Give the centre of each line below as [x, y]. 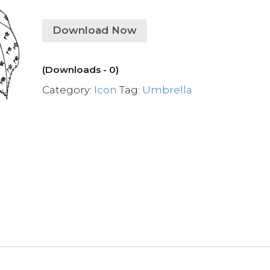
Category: [68, 89]
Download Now [95, 30]
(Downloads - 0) [81, 69]
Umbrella [168, 89]
